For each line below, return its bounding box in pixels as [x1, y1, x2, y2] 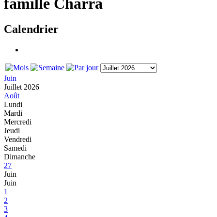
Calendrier [4, 23, 59, 35]
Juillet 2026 [4, 82, 39, 91]
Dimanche [4, 152, 35, 161]
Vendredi [4, 135, 31, 143]
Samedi [4, 143, 27, 152]
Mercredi [4, 117, 31, 126]
